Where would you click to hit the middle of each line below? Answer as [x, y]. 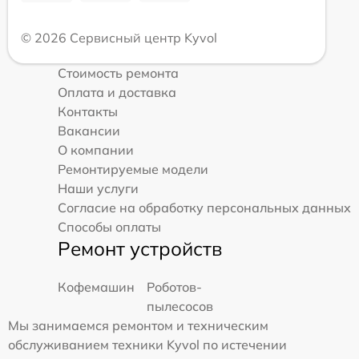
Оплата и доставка [117, 92]
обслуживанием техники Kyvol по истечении [147, 344]
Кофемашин [96, 286]
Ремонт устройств [140, 248]
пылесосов [180, 306]
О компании [96, 149]
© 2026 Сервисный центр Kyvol [119, 37]
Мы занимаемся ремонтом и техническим [138, 325]
